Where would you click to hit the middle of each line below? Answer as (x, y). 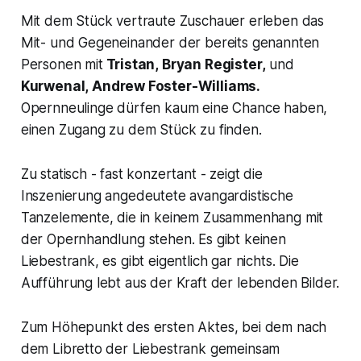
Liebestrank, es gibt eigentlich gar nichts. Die (160, 261)
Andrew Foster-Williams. (175, 87)
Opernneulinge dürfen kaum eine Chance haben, (174, 108)
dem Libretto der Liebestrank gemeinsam (150, 349)
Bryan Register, (212, 65)
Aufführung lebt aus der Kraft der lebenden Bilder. (180, 283)
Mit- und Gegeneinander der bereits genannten (170, 43)
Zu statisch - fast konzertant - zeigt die (141, 174)
